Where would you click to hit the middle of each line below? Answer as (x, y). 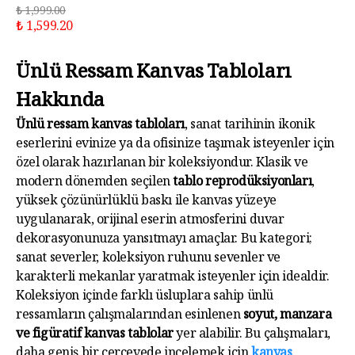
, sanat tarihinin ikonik (250, 126)
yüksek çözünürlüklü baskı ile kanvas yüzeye (146, 202)
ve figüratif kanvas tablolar (95, 336)
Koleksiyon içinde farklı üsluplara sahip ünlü (145, 298)
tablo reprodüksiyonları (242, 183)
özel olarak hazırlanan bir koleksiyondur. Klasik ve (162, 164)
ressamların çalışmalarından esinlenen (130, 317)
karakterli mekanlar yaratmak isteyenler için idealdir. (173, 279)
